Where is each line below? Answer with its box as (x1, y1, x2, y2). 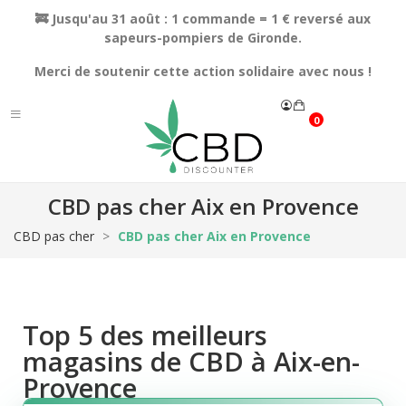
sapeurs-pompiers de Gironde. (104, 29, 302, 46)
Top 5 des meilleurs (23, 317, 267, 353)
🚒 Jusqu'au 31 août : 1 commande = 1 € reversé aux (35, 10, 371, 27)
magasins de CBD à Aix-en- (23, 343, 360, 380)
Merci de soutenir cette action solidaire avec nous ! (34, 63, 372, 80)
